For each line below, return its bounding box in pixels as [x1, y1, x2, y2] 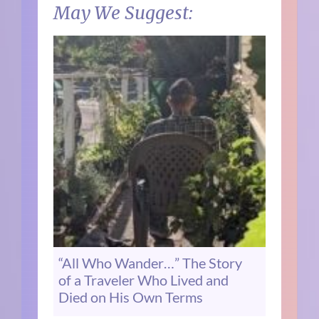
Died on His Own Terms [58, 288, 204, 306]
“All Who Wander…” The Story [58, 254, 243, 272]
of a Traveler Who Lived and [58, 271, 229, 289]
